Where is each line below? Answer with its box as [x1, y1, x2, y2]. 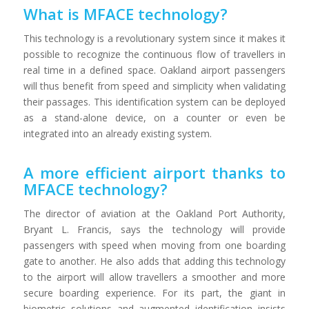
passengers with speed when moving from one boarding [23, 239, 286, 252]
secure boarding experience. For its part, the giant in [23, 286, 286, 300]
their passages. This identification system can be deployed [23, 95, 286, 109]
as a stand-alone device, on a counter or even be [23, 111, 286, 125]
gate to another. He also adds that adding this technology [23, 255, 286, 268]
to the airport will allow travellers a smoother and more [23, 270, 286, 284]
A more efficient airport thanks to [23, 162, 286, 183]
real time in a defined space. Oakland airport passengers [23, 63, 286, 77]
